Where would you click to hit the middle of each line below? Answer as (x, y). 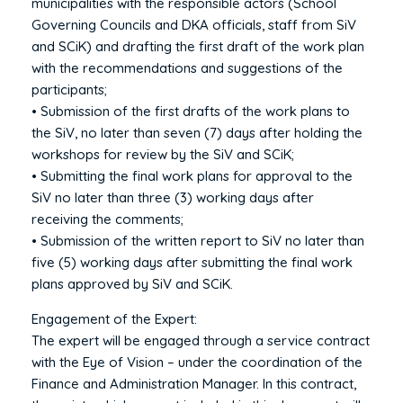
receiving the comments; (107, 219)
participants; (69, 89)
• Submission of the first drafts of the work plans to (191, 111)
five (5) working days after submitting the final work (192, 262)
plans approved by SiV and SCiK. (132, 283)
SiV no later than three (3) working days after (173, 197)
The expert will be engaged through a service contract (201, 340)
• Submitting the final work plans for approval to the (192, 175)
